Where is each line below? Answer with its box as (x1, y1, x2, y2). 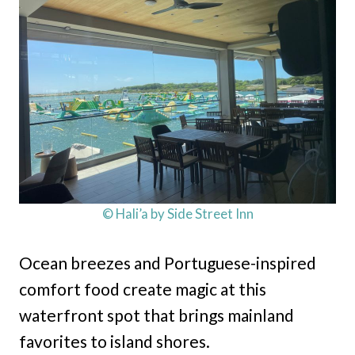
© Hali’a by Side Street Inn (101, 204, 254, 222)
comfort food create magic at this (19, 278, 266, 299)
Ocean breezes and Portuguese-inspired (19, 252, 316, 273)
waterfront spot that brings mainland (19, 304, 294, 325)
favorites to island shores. (19, 330, 210, 351)
